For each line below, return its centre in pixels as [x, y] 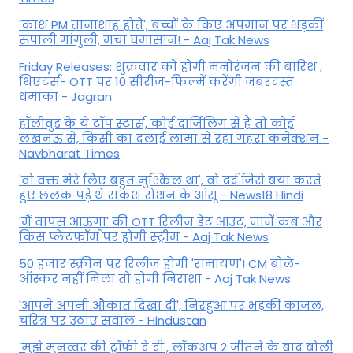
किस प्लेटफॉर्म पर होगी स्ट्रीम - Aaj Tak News [144, 237]
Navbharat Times [69, 154]
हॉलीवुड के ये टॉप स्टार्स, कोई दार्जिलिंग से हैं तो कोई [156, 124]
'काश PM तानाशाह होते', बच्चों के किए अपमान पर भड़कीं [171, 25]
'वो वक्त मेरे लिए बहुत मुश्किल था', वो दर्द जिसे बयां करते [170, 180]
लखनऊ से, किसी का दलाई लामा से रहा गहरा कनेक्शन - [174, 139]
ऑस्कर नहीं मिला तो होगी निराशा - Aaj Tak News [155, 279]
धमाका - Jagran [65, 97]
